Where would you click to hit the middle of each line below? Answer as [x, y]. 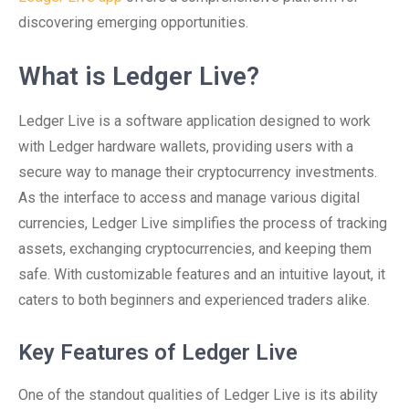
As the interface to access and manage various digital [189, 198]
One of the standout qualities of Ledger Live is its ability [198, 395]
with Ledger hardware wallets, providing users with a [186, 147]
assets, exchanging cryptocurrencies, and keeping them [195, 249]
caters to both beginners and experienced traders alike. [194, 300]
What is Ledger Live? [139, 76]
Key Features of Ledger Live [158, 352]
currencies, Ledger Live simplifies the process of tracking [203, 223]
